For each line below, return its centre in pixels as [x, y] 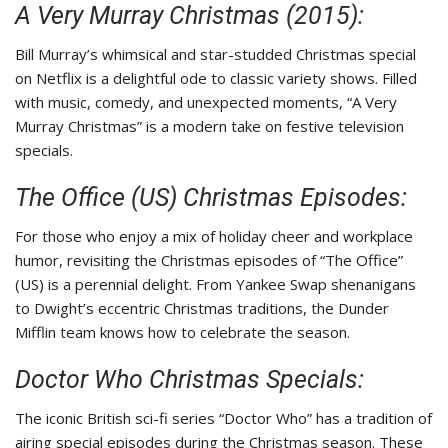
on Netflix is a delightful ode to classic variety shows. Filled [216, 78]
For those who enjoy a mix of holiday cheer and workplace [214, 236]
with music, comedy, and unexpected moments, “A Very [206, 102]
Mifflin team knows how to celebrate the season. [182, 332]
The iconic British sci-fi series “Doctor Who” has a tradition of [223, 418]
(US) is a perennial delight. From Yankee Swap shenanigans [215, 284]
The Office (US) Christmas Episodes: [211, 198]
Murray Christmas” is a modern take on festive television [209, 126]
